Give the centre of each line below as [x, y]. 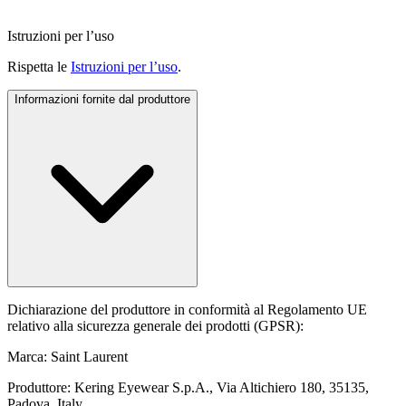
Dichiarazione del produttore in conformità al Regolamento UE [187, 309]
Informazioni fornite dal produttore [102, 99]
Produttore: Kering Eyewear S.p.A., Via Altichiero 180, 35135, [188, 387]
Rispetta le [39, 67]
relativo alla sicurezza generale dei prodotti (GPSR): [155, 326]
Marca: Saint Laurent [68, 357]
